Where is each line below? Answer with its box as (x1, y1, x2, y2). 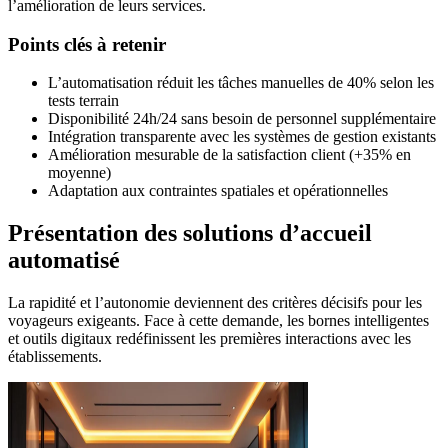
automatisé (8, 247, 120, 274)
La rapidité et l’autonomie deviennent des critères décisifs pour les (8, 294, 422, 312)
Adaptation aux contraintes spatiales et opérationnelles (48, 182, 388, 200)
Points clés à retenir (8, 33, 166, 55)
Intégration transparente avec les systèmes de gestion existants (48, 128, 436, 146)
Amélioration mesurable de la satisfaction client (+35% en (48, 146, 411, 164)
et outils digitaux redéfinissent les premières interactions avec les (8, 330, 411, 348)
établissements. (8, 348, 102, 366)
